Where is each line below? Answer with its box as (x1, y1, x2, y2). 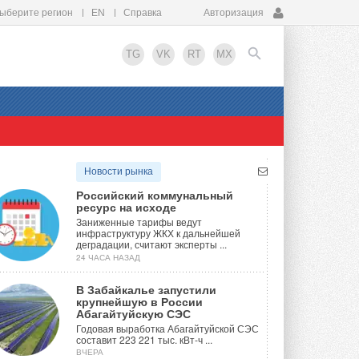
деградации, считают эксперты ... (76, 237, 227, 252)
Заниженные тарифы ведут (76, 215, 202, 229)
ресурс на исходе (76, 199, 176, 216)
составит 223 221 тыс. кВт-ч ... (76, 333, 212, 347)
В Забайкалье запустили (76, 281, 216, 298)
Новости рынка (84, 166, 153, 178)
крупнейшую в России (76, 293, 203, 310)
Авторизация (204, 7, 264, 18)
